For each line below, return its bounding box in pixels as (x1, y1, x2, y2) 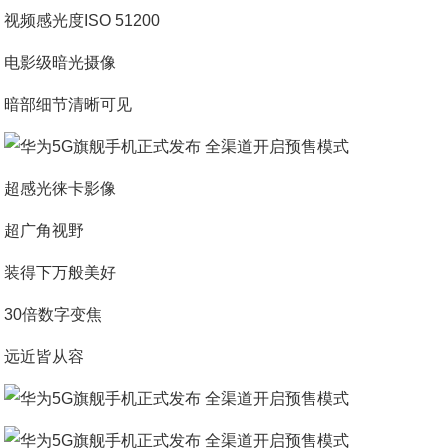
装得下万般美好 (4, 264, 117, 281)
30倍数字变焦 (4, 306, 103, 323)
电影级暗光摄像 (4, 54, 117, 71)
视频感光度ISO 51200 (4, 12, 161, 29)
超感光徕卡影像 (4, 180, 117, 197)
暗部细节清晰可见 (4, 96, 133, 113)
